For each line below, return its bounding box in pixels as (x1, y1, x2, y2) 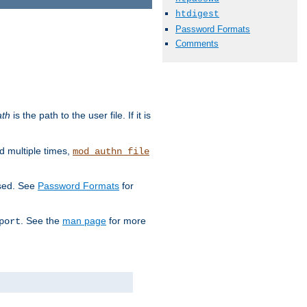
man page (62, 214, 106, 226)
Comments (175, 38, 219, 49)
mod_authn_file (73, 145, 149, 157)
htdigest (175, 9, 219, 20)
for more (106, 214, 146, 226)
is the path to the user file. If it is (10, 109, 151, 121)
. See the (21, 214, 62, 226)
